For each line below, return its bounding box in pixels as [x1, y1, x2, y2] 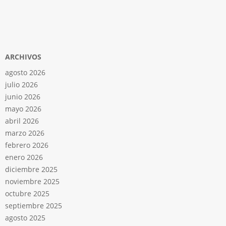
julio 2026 [5, 80, 38, 90]
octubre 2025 [5, 189, 49, 199]
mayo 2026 [5, 104, 41, 114]
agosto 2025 [5, 213, 45, 223]
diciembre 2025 [5, 164, 58, 175]
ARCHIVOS [5, 52, 41, 62]
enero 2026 [5, 152, 43, 162]
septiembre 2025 [5, 201, 62, 211]
